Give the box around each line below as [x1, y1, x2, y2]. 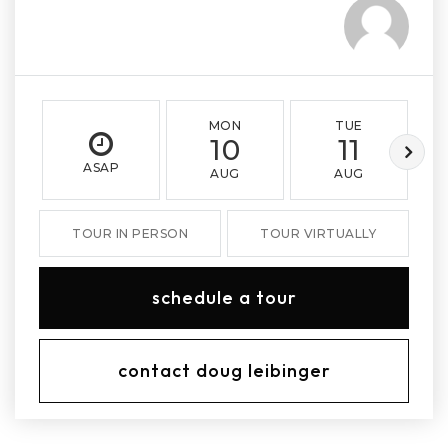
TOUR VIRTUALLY [260, 225, 376, 241]
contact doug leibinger [117, 358, 331, 382]
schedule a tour [151, 285, 297, 309]
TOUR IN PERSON [72, 225, 188, 241]
